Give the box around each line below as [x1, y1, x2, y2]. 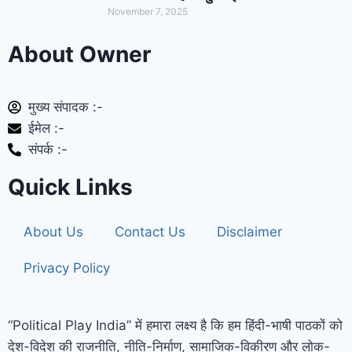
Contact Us [115, 224, 185, 240]
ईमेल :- [28, 120, 65, 136]
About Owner [8, 41, 151, 68]
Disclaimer [217, 224, 282, 240]
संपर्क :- [28, 141, 68, 157]
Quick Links [8, 174, 133, 200]
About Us [24, 224, 83, 240]
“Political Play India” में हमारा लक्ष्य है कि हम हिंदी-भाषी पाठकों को [8, 317, 343, 333]
